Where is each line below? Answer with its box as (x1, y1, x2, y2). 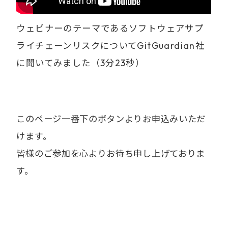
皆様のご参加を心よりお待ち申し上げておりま (16, 148, 205, 159)
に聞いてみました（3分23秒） (16, 58, 145, 69)
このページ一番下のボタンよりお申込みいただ (16, 113, 206, 125)
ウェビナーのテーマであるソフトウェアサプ (16, 23, 204, 35)
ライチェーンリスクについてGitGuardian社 (16, 40, 205, 52)
